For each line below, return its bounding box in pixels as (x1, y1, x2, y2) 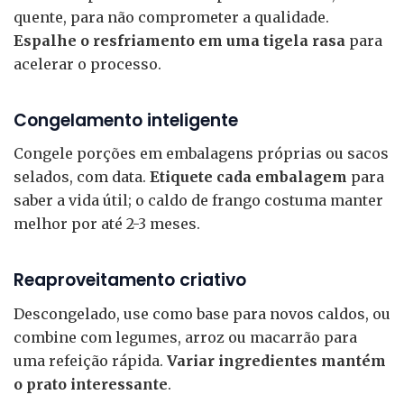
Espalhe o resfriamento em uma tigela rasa (14, 32, 345, 50)
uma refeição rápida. (14, 351, 167, 370)
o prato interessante (14, 374, 168, 393)
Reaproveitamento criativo (14, 268, 246, 293)
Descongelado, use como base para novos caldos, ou (14, 304, 390, 323)
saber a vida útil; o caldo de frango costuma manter (14, 191, 383, 210)
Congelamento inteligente (14, 108, 238, 133)
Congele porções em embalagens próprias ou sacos (14, 144, 389, 163)
